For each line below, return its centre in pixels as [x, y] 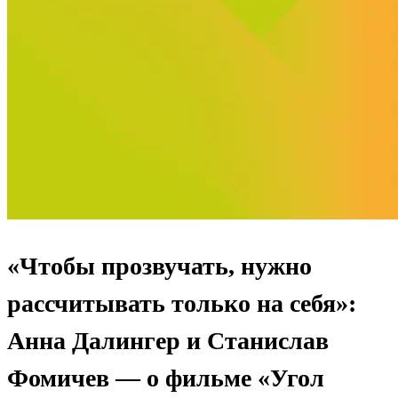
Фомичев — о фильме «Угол [166, 378]
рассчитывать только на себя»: [182, 303]
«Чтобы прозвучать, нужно [159, 266]
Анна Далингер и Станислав [168, 340]
